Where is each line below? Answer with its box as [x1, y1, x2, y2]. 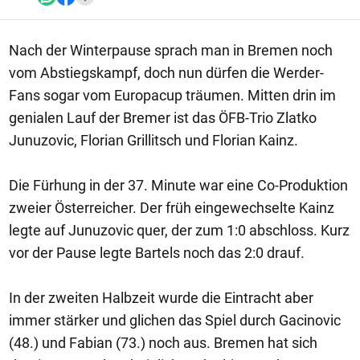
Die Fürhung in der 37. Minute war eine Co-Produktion [9, 177, 348, 194]
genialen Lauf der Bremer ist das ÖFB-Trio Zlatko [9, 109, 317, 126]
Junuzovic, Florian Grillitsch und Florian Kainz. [9, 132, 298, 149]
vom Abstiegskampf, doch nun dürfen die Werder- [9, 64, 324, 81]
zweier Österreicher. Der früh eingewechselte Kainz [9, 199, 334, 216]
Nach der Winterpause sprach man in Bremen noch [9, 42, 333, 59]
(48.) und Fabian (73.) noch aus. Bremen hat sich [9, 334, 317, 351]
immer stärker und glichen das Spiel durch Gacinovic [9, 312, 341, 329]
